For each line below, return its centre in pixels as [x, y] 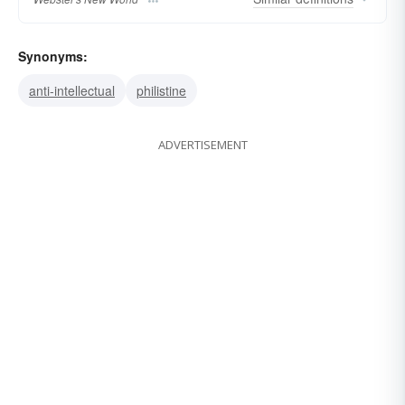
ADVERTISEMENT [202, 145]
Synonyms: [53, 57]
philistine [161, 91]
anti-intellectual [72, 91]
